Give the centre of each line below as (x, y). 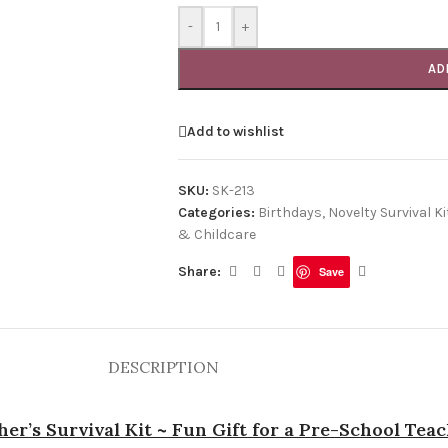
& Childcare (216, 234)
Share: (199, 271)
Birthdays (289, 212)
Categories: (216, 212)
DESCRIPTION (163, 367)
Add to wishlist (235, 131)
